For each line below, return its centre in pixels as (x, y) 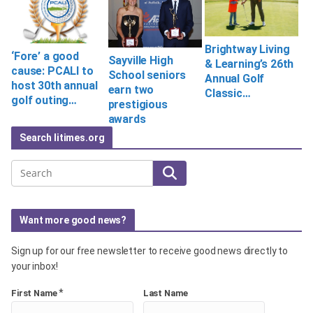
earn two (131, 89)
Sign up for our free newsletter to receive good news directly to (150, 250)
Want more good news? (73, 220)
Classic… (228, 93)
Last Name (165, 293)
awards (127, 119)
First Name (34, 293)
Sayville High (140, 60)
